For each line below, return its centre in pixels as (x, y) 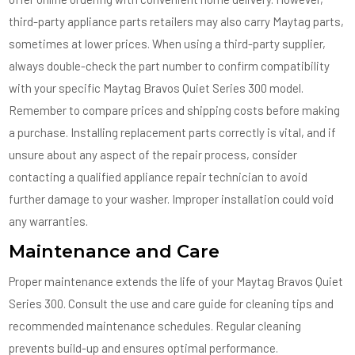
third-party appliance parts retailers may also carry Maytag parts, (177, 21)
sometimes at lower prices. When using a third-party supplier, (168, 44)
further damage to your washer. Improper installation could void (172, 199)
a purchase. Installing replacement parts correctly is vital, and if (173, 132)
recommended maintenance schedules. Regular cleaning (155, 326)
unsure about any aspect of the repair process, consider (153, 155)
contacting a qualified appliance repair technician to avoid (158, 177)
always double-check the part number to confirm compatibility (170, 66)
